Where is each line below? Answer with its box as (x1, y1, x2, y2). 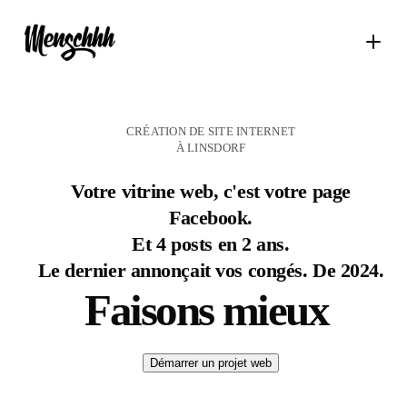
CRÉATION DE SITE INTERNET (125, 124, 296, 138)
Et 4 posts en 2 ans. (132, 233, 290, 255)
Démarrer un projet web (150, 356, 272, 370)
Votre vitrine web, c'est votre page (71, 180, 351, 203)
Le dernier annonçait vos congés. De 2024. (37, 259, 384, 282)
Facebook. (168, 206, 253, 229)
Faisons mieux (84, 285, 329, 335)
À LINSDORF (175, 141, 246, 154)
